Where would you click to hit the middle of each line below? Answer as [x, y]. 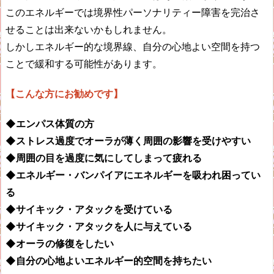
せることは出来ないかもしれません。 [89, 29]
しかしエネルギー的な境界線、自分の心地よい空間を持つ [133, 46]
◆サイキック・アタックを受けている [89, 209]
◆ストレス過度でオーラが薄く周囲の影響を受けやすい [128, 140]
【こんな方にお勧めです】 [64, 93]
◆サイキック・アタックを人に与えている [99, 226]
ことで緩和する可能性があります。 [84, 63]
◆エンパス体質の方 [50, 123]
